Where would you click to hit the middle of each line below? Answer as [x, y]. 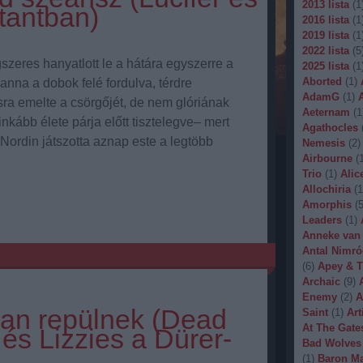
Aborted [322, 81]
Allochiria [326, 189]
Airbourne [327, 158]
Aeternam [326, 112]
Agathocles [330, 128]
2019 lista [325, 35]
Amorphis [327, 205]
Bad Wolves [331, 343]
